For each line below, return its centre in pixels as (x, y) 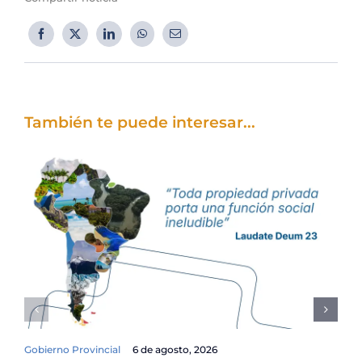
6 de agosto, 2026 (175, 350)
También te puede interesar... (140, 122)
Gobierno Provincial (72, 350)
